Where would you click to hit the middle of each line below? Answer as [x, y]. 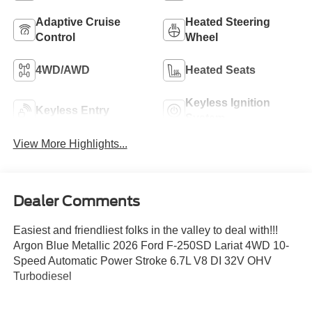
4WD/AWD [62, 70]
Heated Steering [228, 22]
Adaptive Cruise [78, 22]
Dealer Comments [76, 201]
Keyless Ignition [228, 102]
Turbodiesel [42, 276]
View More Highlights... [70, 144]
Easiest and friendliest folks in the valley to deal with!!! [145, 230]
